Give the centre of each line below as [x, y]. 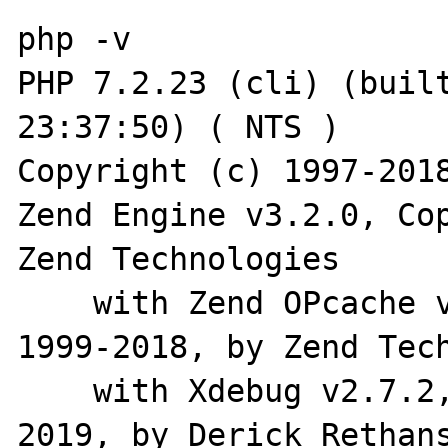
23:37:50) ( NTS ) [179, 126]
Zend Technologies [179, 258]
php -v [74, 38]
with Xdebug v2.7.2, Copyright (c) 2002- [55, 390]
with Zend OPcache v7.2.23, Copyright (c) [55, 302]
